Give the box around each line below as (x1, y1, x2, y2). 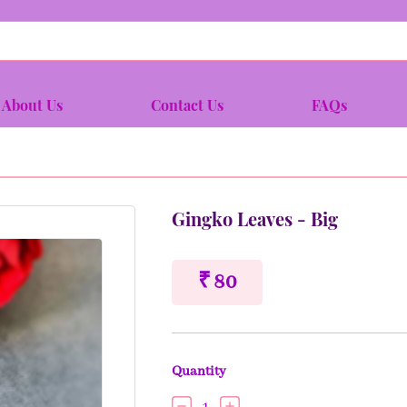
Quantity (172, 363, 226, 380)
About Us (2, 94, 63, 114)
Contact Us (151, 94, 223, 114)
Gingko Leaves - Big (172, 206, 338, 231)
